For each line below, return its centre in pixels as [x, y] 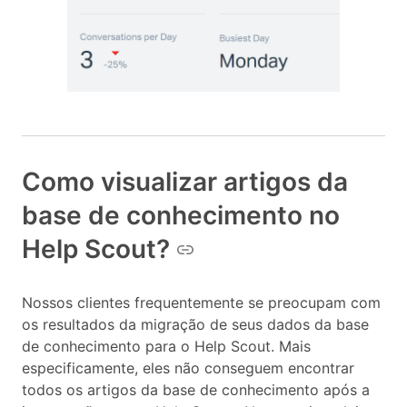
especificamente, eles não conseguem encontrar [188, 368]
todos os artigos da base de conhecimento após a [196, 390]
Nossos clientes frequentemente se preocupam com [201, 303]
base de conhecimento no [181, 216]
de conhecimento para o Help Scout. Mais [166, 347]
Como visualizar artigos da [185, 182]
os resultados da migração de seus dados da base [195, 325]
